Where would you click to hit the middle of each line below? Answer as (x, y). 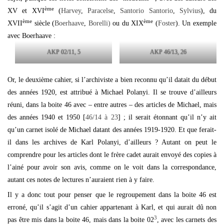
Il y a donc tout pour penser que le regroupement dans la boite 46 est (112, 195)
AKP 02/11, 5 (63, 52)
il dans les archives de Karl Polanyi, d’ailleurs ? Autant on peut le (112, 142)
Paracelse (100, 11)
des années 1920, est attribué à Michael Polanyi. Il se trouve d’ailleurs (112, 92)
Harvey (71, 11)
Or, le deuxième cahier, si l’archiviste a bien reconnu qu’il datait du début (112, 80)
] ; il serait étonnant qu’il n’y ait (167, 117)
